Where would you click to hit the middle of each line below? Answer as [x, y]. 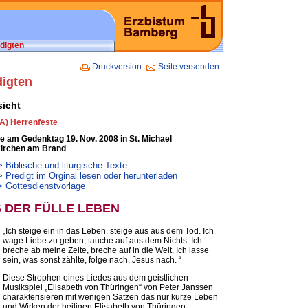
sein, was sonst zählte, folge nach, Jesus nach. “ [92, 260]
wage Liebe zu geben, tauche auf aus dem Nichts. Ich [102, 241]
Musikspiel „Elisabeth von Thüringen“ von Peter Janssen [108, 287]
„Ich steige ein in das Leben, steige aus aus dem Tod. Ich [108, 231]
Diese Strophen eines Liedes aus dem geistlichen [96, 278]
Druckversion [117, 67]
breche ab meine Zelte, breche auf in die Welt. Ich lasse [106, 250]
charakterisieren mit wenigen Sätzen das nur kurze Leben [110, 297]
